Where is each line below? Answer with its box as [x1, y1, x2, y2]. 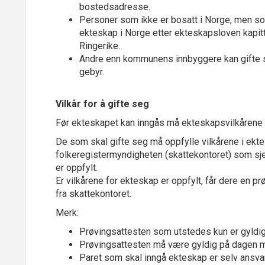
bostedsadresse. [79, 1, 150, 12]
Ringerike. [79, 40, 120, 51]
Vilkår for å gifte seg [56, 98, 149, 109]
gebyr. [79, 66, 104, 77]
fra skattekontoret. [56, 188, 131, 199]
